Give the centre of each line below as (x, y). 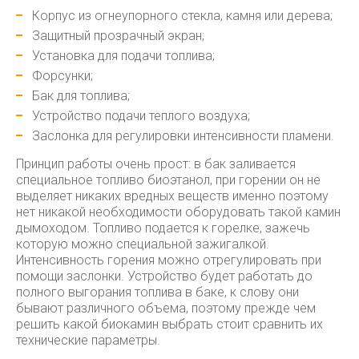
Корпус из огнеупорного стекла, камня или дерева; (182, 16)
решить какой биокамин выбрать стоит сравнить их (169, 324)
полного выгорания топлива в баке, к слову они (157, 292)
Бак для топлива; (81, 96)
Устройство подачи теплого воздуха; (141, 116)
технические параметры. (88, 340)
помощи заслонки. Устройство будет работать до (164, 276)
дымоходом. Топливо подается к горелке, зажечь (163, 228)
